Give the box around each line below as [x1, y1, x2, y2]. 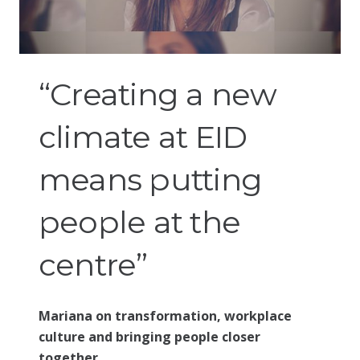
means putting [39, 160, 263, 198]
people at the [39, 202, 241, 241]
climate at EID [39, 117, 247, 156]
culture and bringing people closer [39, 327, 260, 346]
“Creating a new [39, 75, 277, 113]
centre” [39, 245, 148, 284]
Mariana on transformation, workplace [39, 306, 292, 325]
